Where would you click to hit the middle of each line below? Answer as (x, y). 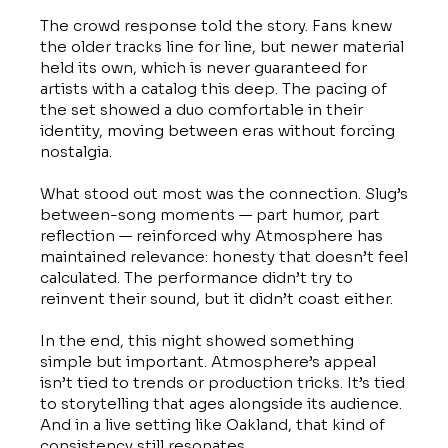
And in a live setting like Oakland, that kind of (212, 424)
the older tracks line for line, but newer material (222, 46)
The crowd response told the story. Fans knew (216, 25)
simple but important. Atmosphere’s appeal (208, 361)
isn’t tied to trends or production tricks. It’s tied (222, 382)
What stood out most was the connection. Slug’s (224, 193)
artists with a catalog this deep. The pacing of (213, 88)
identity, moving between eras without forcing (217, 130)
